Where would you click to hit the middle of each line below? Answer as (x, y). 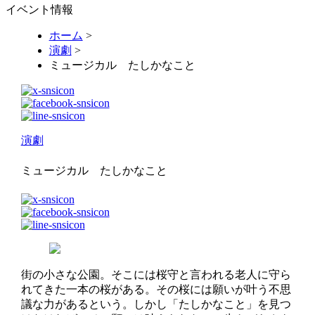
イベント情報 (39, 9)
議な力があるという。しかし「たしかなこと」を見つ (156, 304)
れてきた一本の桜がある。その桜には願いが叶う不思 (156, 289)
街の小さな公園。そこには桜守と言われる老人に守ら (156, 275)
